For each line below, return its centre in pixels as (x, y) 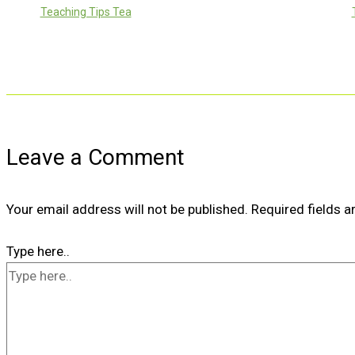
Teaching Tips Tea (86, 12)
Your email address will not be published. (127, 209)
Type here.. (38, 252)
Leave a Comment (95, 157)
